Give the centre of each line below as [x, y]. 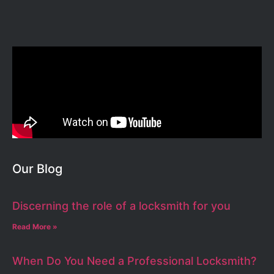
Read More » [35, 227]
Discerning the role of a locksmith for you [121, 206]
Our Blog [37, 169]
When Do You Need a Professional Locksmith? [134, 261]
